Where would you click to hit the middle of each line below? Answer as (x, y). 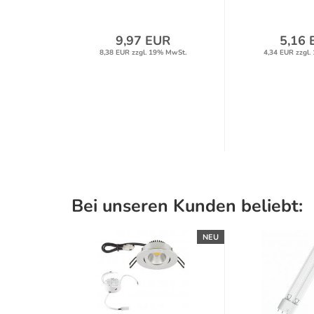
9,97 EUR (143, 41)
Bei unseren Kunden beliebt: (187, 206)
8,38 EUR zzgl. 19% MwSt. (143, 53)
